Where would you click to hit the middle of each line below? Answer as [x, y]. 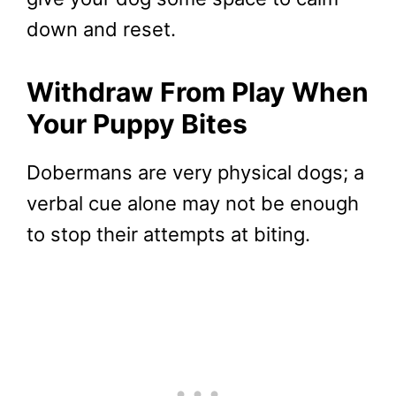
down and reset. [101, 29]
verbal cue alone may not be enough [193, 203]
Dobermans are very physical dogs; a [195, 172]
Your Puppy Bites [137, 123]
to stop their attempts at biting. [168, 234]
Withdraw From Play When [198, 91]
